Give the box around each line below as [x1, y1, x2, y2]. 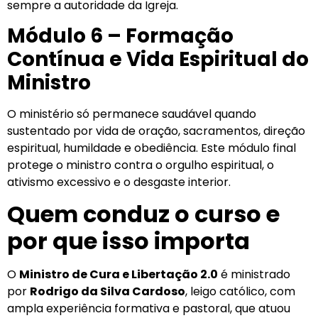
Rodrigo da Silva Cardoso [30, 283, 185, 300]
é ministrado [218, 266, 290, 283]
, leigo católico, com [185, 283, 295, 300]
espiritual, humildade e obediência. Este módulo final [7, 140, 296, 157]
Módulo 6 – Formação [7, 22, 234, 50]
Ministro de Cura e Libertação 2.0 [19, 266, 218, 283]
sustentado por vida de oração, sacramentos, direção [7, 123, 305, 140]
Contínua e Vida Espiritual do [7, 45, 309, 74]
